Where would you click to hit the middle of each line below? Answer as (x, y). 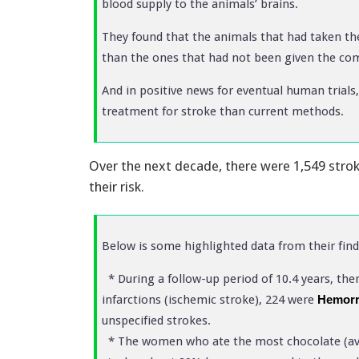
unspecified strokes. (156, 320)
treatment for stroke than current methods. (223, 111)
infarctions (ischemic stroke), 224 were (210, 299)
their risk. (117, 186)
